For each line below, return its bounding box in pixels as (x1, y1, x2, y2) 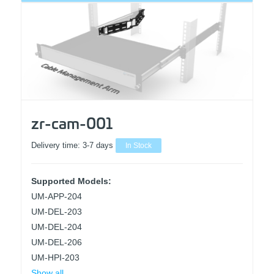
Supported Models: (31, 176, 111, 187)
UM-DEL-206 (31, 237, 82, 248)
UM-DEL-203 (31, 207, 82, 217)
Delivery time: (31, 141, 83, 150)
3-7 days (82, 141, 116, 150)
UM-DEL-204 (31, 222, 82, 232)
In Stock (125, 141, 152, 150)
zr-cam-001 (31, 112, 113, 134)
